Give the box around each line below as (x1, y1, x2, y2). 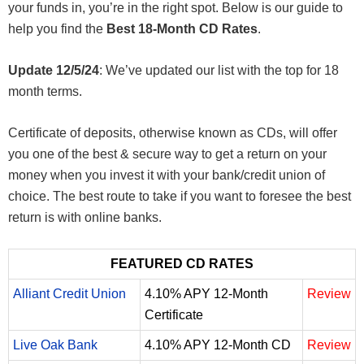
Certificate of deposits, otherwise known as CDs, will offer (8, 125, 337, 140)
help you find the (8, 21, 106, 36)
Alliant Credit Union (13, 286, 126, 301)
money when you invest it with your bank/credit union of (8, 167, 325, 182)
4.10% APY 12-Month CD (145, 337, 291, 352)
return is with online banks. (8, 210, 162, 224)
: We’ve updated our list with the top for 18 (99, 63, 339, 77)
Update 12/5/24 (8, 63, 99, 77)
